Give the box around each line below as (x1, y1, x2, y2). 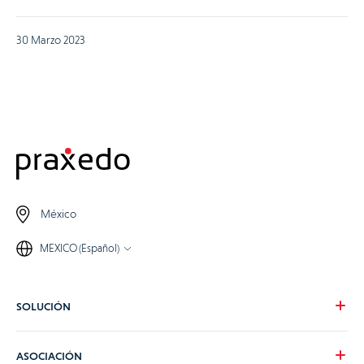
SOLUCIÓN (16, 299, 71, 313)
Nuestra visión (16, 336, 84, 349)
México (41, 207, 76, 221)
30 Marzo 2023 (16, 32, 85, 46)
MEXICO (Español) (40, 241, 119, 254)
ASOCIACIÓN (16, 349, 82, 362)
